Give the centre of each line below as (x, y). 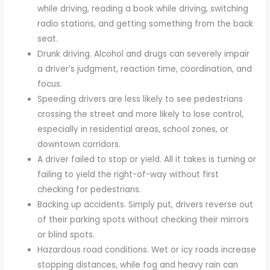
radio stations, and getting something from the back (146, 24)
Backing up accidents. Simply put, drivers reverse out (146, 204)
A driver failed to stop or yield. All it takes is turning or (147, 159)
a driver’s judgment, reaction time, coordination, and (145, 69)
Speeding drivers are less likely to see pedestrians (140, 99)
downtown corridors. (79, 144)
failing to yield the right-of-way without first (128, 174)
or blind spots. (66, 234)
